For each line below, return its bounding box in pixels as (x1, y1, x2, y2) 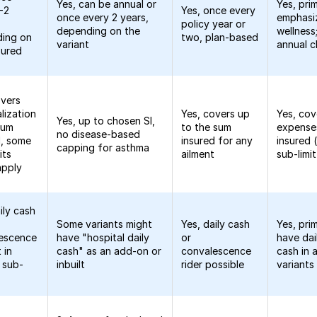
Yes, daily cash (181, 218, 250, 230)
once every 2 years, (57, 11, 149, 23)
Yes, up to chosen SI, (57, 115, 156, 127)
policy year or (181, 18, 246, 30)
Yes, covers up (181, 108, 250, 120)
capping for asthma (57, 142, 150, 154)
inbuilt (57, 258, 86, 270)
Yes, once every (181, 4, 256, 16)
